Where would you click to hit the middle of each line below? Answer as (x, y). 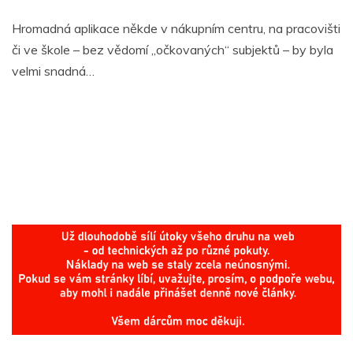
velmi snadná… (53, 71)
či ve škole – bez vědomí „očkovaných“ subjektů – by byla (173, 49)
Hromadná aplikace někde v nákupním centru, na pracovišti (176, 28)
